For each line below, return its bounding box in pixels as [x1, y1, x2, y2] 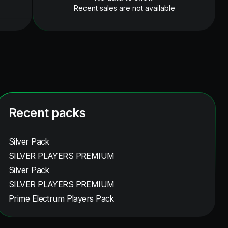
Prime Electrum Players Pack [9, 193, 114, 204]
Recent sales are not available [73, 4, 175, 12]
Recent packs [9, 105, 86, 120]
